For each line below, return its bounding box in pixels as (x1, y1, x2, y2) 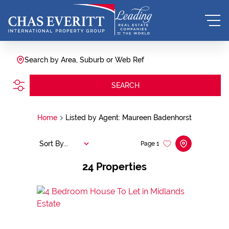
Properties (96, 161, 147, 173)
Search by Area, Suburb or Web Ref (25, 56, 144, 64)
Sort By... (39, 139, 68, 148)
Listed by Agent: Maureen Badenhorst (65, 113, 192, 122)
